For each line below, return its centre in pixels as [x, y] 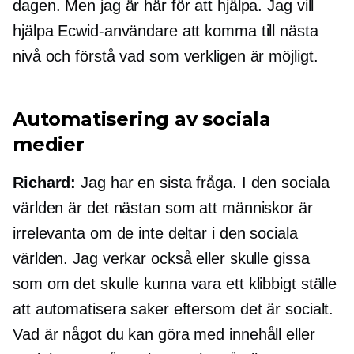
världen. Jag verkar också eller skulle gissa [161, 259]
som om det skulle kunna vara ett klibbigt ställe [175, 284]
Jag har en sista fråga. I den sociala [203, 183]
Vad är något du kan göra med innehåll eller [164, 335]
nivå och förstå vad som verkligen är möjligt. [166, 56]
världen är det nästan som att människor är [163, 208]
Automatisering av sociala [142, 119]
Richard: [45, 183]
